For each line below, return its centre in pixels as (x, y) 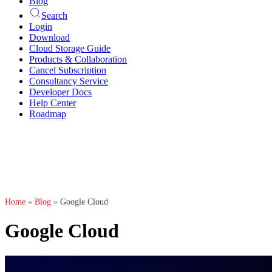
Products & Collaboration (78, 59)
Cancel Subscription (68, 70)
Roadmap (48, 114)
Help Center (53, 103)
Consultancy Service (69, 81)
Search (54, 15)
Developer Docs (60, 92)
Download (49, 37)
